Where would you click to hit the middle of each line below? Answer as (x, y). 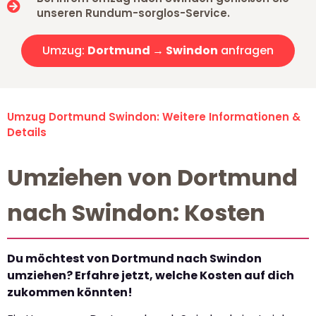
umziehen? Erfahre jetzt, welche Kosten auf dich (151, 276)
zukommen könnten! (70, 293)
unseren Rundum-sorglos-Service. (133, 13)
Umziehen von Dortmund (152, 178)
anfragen (246, 51)
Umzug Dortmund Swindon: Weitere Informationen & (154, 117)
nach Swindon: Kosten (136, 213)
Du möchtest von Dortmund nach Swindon (134, 259)
